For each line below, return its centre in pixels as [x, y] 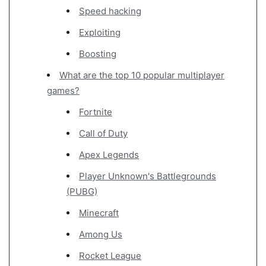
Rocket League [110, 255]
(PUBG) [82, 191]
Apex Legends [109, 154]
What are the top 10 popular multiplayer [142, 75]
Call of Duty [103, 133]
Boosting [98, 53]
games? [63, 90]
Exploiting [100, 32]
